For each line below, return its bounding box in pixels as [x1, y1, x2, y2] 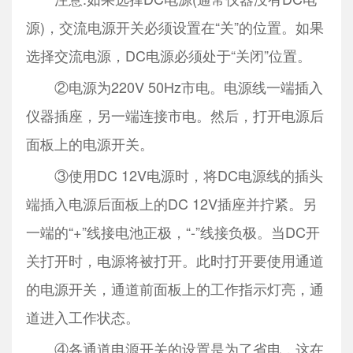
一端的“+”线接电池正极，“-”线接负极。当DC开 [25, 221, 320, 243]
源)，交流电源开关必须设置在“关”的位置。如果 [25, 17, 324, 38]
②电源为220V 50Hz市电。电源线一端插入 [25, 76, 323, 98]
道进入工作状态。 [25, 307, 139, 328]
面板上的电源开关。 [25, 133, 154, 154]
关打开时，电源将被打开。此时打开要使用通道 [25, 250, 324, 271]
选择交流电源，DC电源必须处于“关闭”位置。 [25, 45, 311, 66]
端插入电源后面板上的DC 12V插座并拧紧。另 [25, 193, 317, 214]
